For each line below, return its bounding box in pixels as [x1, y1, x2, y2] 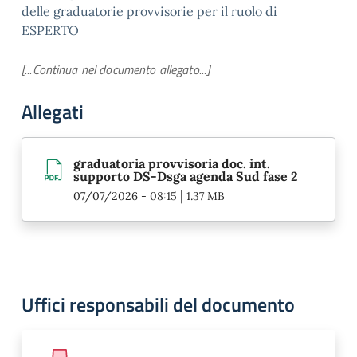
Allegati [22, 96, 84, 126]
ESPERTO [22, 22, 79, 38]
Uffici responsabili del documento [22, 289, 295, 319]
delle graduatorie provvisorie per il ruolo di [22, 2, 277, 19]
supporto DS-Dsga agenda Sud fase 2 [73, 167, 298, 184]
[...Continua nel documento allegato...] [22, 59, 210, 79]
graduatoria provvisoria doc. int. [73, 155, 270, 171]
